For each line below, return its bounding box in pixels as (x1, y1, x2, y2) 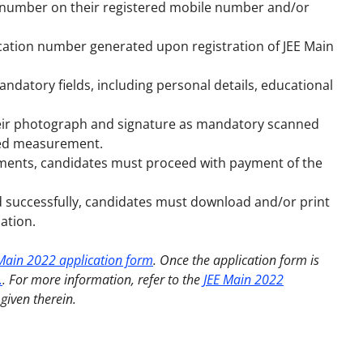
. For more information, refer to (2, 270, 179, 288)
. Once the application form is (153, 250, 319, 269)
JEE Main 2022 (203, 270, 284, 288)
